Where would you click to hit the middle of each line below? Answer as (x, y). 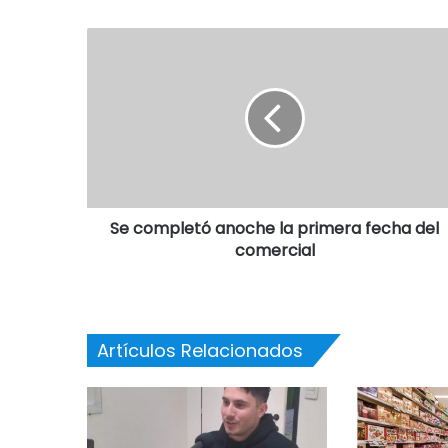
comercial (274, 250)
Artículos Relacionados (200, 350)
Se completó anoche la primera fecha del (274, 228)
